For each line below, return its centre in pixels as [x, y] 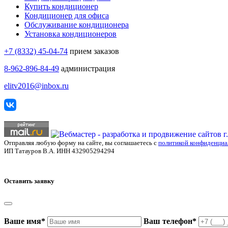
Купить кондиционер [61, 6]
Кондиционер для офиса [67, 15]
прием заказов [93, 51]
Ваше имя [23, 221]
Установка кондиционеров [70, 34]
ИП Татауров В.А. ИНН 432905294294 [59, 151]
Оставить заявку [29, 181]
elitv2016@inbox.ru [36, 85]
